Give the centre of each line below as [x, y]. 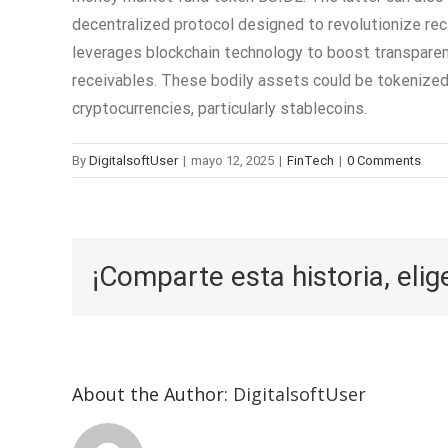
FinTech [310, 160]
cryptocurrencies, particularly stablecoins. [219, 108]
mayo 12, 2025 [232, 160]
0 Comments [384, 160]
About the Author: [152, 393]
